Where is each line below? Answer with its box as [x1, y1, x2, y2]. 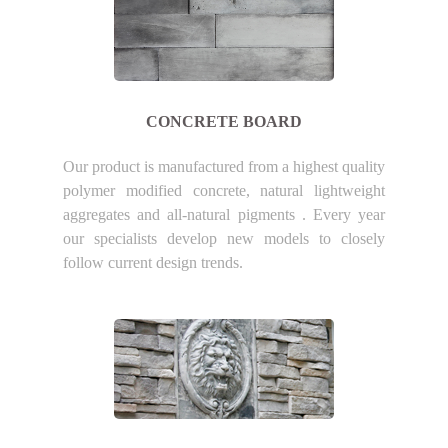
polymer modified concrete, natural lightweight [62, 181, 386, 199]
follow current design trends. [62, 253, 243, 271]
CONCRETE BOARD [146, 112, 302, 130]
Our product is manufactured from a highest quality [62, 157, 386, 175]
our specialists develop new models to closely [62, 229, 386, 247]
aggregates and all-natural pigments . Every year [62, 205, 386, 223]
